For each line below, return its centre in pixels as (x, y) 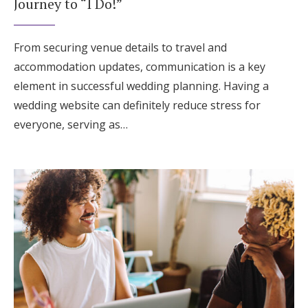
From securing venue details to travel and (120, 47)
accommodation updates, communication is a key (140, 66)
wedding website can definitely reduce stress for (137, 105)
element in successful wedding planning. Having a (141, 86)
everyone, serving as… (71, 124)
